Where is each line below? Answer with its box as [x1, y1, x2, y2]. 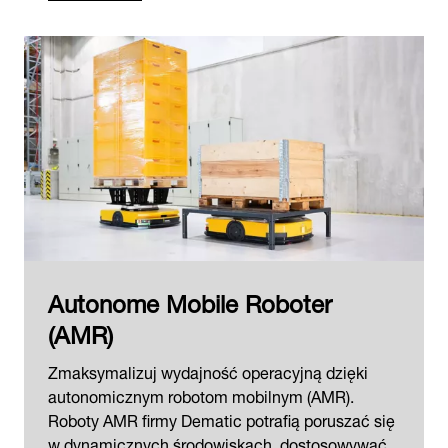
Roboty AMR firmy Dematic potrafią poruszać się [48, 403, 395, 434]
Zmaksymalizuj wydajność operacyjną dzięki [48, 355, 368, 386]
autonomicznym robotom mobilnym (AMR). [48, 379, 354, 410]
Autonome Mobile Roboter [48, 278, 332, 323]
